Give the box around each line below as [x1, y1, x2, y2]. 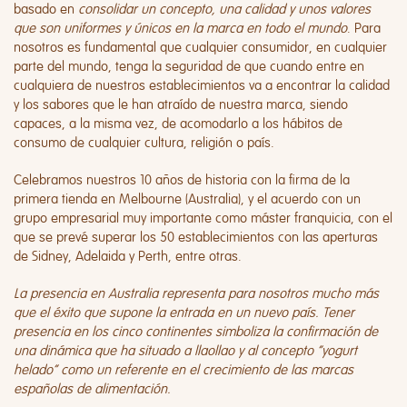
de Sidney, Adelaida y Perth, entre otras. [14, 247, 242, 265]
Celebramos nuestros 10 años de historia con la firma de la [14, 171, 350, 189]
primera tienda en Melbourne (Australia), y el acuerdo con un [14, 190, 361, 208]
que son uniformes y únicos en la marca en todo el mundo [14, 19, 347, 37]
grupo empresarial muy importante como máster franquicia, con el [14, 209, 392, 227]
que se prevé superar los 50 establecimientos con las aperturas [14, 228, 378, 246]
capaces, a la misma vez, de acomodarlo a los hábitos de [14, 114, 342, 133]
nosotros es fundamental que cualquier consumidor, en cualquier [14, 38, 387, 56]
